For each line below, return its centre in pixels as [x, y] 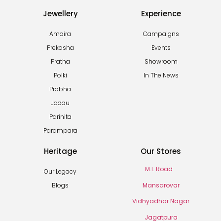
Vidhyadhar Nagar [161, 201]
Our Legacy [60, 172]
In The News [161, 75]
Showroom [161, 62]
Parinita [60, 117]
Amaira [60, 34]
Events [161, 48]
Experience [161, 14]
